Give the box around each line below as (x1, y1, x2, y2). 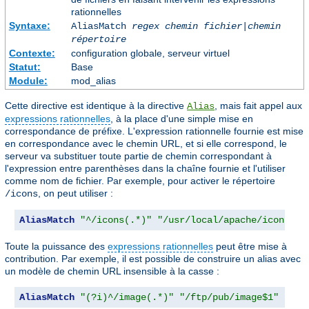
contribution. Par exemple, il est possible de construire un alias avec (5, 252, 301, 264)
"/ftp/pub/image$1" (179, 291, 279, 303)
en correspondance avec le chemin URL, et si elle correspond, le (5, 137, 287, 149)
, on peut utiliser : (38, 187, 113, 199)
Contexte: (8, 47, 55, 59)
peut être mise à (213, 240, 287, 252)
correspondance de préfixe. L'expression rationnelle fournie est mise (5, 125, 303, 137)
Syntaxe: (8, 19, 50, 31)
